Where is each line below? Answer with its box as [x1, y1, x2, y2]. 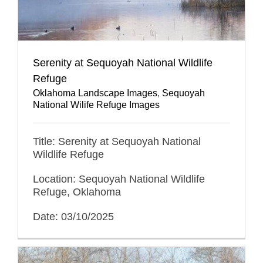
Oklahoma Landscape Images [32, 88, 157, 99]
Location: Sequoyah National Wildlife [32, 173, 205, 186]
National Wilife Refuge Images [32, 100, 160, 110]
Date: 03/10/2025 [32, 211, 114, 223]
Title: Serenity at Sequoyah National [32, 136, 201, 148]
